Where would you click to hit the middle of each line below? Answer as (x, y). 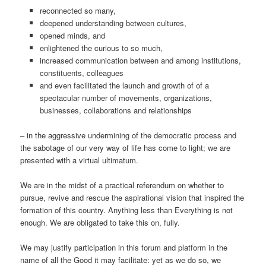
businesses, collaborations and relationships (115, 110)
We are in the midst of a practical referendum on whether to (122, 185)
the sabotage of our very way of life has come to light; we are (126, 148)
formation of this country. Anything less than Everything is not (127, 210)
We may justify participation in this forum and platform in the (124, 248)
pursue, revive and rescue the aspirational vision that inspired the (132, 198)
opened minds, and (73, 36)
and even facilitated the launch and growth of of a (124, 85)
